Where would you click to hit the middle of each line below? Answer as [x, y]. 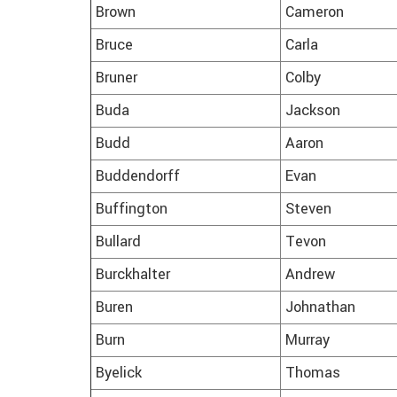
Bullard [118, 242]
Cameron [315, 13]
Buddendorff [138, 177]
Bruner [117, 78]
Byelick [119, 374]
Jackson [313, 111]
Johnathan [320, 308]
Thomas [313, 374]
